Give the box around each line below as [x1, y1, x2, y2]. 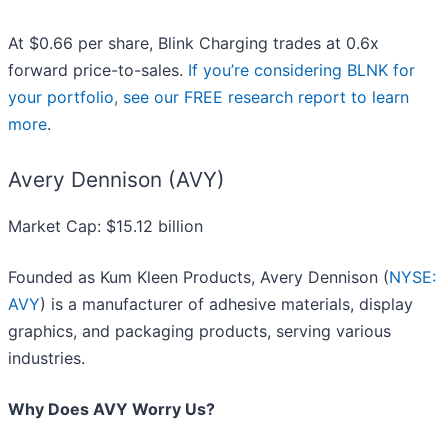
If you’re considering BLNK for [188, 60, 415, 81]
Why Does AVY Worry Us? [8, 399, 215, 420]
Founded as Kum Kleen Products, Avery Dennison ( [8, 267, 389, 288]
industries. [8, 348, 85, 369]
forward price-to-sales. [8, 60, 188, 81]
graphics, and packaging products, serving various [8, 321, 391, 342]
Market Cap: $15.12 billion [8, 216, 203, 237]
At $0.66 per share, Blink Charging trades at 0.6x [8, 33, 379, 54]
